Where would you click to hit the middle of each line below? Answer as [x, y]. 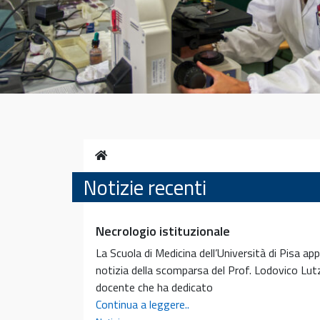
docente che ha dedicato [154, 287]
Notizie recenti [145, 187]
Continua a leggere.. [142, 304]
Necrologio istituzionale [163, 231]
